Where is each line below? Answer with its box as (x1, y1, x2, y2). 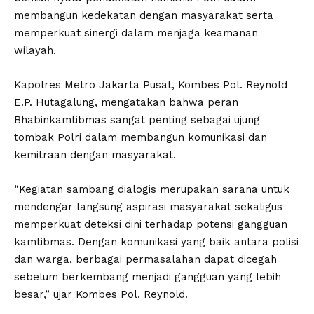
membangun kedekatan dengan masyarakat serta (14, 9, 273, 22)
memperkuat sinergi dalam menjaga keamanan (14, 27, 258, 40)
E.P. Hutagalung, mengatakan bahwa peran (14, 96, 238, 109)
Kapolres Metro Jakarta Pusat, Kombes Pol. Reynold (14, 78, 287, 92)
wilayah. (14, 44, 56, 57)
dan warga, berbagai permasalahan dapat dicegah (14, 253, 277, 266)
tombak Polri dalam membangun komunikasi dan (14, 131, 267, 144)
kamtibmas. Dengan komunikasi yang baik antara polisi (14, 235, 299, 249)
